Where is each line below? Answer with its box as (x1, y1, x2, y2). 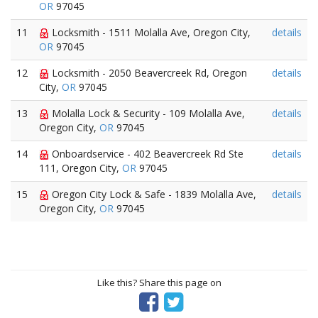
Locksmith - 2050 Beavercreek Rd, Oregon (49, 66, 247, 79)
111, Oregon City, (39, 161, 122, 175)
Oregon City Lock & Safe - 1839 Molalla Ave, (49, 187, 256, 201)
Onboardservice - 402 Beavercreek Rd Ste (49, 147, 243, 160)
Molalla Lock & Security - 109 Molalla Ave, (49, 106, 245, 120)
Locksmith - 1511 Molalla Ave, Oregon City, (49, 26, 251, 39)
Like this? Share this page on (97, 276, 221, 289)
